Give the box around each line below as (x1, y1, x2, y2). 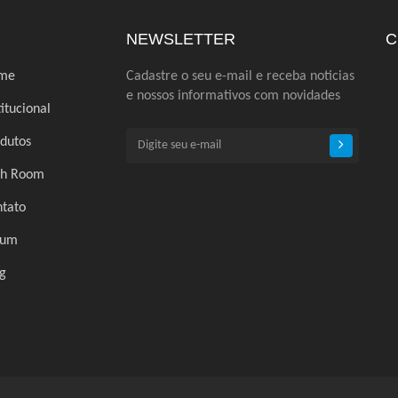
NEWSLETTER (125, 30, 235, 49)
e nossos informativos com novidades (125, 89, 340, 104)
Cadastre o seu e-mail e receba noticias (125, 69, 354, 84)
